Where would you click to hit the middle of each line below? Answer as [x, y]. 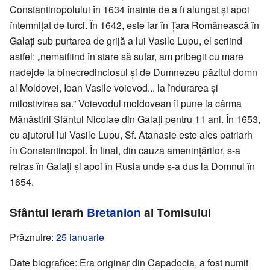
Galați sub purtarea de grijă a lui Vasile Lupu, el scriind [126, 41]
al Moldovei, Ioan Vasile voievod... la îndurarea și [114, 88]
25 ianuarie [80, 237]
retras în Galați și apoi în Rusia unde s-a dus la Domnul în [132, 166]
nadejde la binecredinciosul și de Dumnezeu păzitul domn [133, 72]
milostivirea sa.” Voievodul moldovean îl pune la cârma [126, 104]
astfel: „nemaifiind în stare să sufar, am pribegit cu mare [127, 57]
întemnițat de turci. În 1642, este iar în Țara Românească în [134, 25]
